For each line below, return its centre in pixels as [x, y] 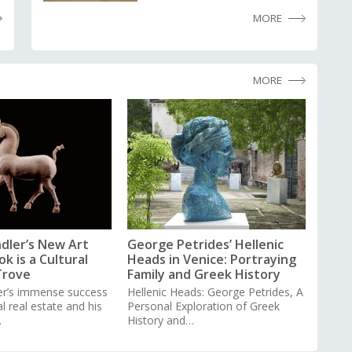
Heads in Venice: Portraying [212, 259]
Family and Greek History [204, 274]
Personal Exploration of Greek [204, 306]
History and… [161, 320]
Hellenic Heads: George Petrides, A [216, 291]
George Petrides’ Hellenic [206, 244]
